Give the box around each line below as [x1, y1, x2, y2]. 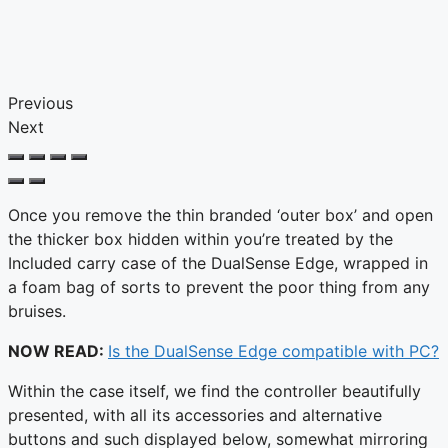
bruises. [8, 300, 66, 321]
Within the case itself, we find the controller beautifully [8, 380, 421, 401]
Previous [8, 92, 73, 113]
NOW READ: [8, 340, 108, 361]
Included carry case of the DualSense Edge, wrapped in [8, 252, 428, 273]
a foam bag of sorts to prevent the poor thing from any [8, 276, 430, 297]
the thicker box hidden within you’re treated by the [8, 228, 393, 249]
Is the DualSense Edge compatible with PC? [108, 340, 439, 361]
